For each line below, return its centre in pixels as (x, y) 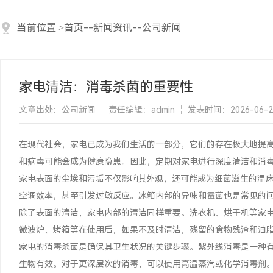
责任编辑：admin (142, 110)
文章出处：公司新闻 (57, 110)
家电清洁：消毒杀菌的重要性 (106, 87)
